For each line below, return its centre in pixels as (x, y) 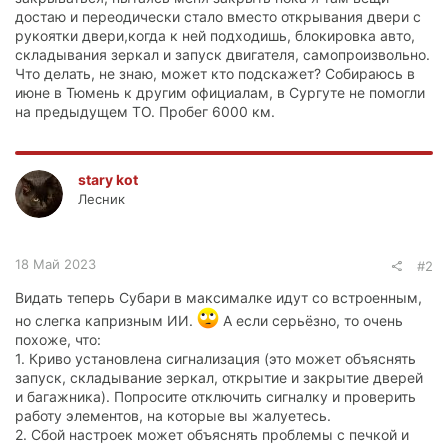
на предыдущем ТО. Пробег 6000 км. (145, 111)
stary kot (108, 179)
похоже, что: (58, 339)
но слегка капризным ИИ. (106, 320)
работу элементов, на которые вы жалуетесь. (173, 415)
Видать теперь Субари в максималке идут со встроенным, (218, 297)
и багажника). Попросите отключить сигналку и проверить (215, 396)
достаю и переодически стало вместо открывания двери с (218, 16)
